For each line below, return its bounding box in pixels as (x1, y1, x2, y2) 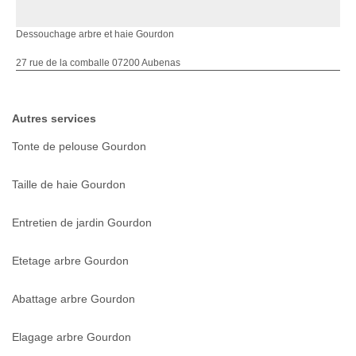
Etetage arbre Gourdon (12, 254, 129, 268)
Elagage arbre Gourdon (12, 331, 131, 344)
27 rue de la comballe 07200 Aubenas (16, 57, 180, 69)
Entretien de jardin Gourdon (12, 216, 152, 230)
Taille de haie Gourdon (12, 178, 126, 192)
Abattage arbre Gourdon (12, 292, 135, 306)
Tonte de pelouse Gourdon (12, 140, 146, 153)
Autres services (12, 112, 96, 126)
